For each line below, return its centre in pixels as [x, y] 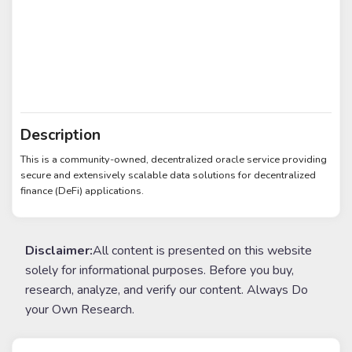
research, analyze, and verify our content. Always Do [167, 290]
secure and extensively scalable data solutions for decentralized [169, 176]
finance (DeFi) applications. [84, 191]
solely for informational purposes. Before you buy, [159, 270]
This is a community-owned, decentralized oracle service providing [174, 160]
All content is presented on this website [202, 250]
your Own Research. [80, 309]
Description [61, 135]
